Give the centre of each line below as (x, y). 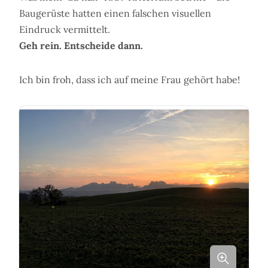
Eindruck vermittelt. (65, 30)
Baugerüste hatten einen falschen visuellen (115, 13)
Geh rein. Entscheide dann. (81, 46)
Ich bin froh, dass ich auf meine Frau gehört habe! (130, 80)
